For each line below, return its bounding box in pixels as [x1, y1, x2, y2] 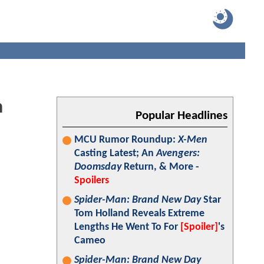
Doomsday [74, 161, 121, 173]
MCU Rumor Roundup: [74, 134, 178, 146]
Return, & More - [121, 161, 199, 173]
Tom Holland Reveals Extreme [74, 208, 204, 219]
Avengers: [156, 148, 200, 159]
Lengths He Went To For [74, 222, 180, 233]
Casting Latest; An [74, 148, 156, 159]
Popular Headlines [136, 110, 227, 122]
